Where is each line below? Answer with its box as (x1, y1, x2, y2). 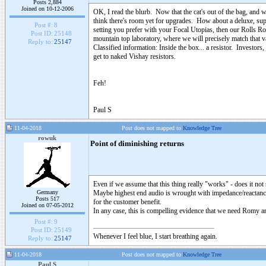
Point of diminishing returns (90, 140, 184, 148)
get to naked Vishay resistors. (93, 52, 176, 61)
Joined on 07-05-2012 (21, 202, 74, 208)
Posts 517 (35, 195, 59, 202)
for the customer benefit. (93, 198, 161, 206)
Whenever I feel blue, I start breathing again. (93, 232, 217, 240)
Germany (36, 189, 58, 195)
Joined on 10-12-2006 (21, 5, 74, 12)
